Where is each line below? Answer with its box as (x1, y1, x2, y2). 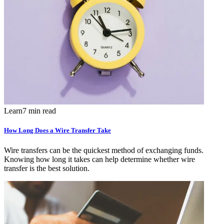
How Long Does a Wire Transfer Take (4, 126, 111, 134)
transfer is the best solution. (4, 163, 89, 172)
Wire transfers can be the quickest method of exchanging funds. (4, 145, 203, 154)
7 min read (22, 106, 56, 115)
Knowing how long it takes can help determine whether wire (4, 154, 195, 163)
